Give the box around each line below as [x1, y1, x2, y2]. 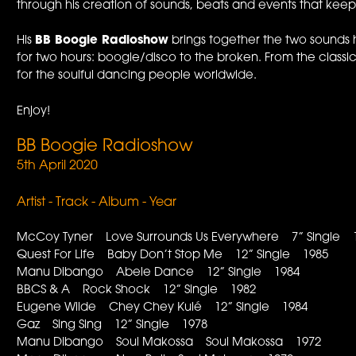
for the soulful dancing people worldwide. [17, 70, 257, 83]
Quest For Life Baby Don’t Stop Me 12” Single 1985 [17, 250, 329, 262]
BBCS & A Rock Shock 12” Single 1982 [17, 284, 257, 297]
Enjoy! [17, 105, 51, 118]
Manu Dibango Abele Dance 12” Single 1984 [17, 267, 300, 280]
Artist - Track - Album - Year [17, 195, 177, 209]
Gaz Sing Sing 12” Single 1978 [17, 319, 208, 332]
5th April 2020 [17, 160, 99, 173]
